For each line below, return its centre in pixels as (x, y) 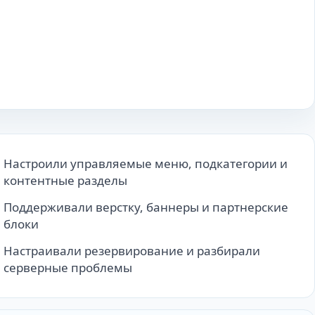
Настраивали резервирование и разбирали (131, 251)
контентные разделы (65, 181)
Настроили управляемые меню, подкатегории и (145, 164)
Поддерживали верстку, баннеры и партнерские (146, 207)
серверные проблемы (67, 268)
